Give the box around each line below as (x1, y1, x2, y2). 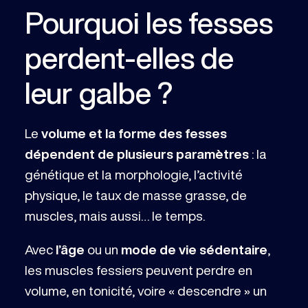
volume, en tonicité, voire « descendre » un (24, 284, 267, 298)
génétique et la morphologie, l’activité (24, 168, 243, 181)
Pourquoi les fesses (24, 8, 273, 38)
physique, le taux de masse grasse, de (24, 188, 247, 202)
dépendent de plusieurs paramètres (24, 147, 249, 161)
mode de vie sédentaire (120, 243, 267, 256)
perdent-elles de (24, 43, 234, 73)
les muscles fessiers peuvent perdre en (24, 263, 252, 277)
